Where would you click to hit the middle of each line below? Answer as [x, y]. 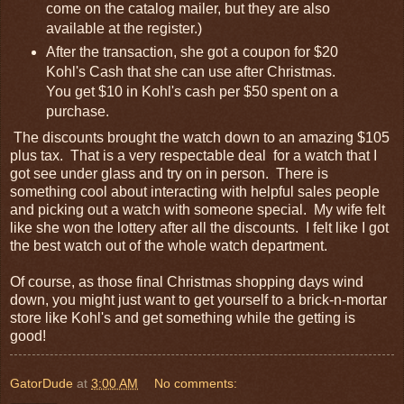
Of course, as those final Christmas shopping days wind [187, 282]
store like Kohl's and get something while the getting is [183, 318]
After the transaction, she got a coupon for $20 [192, 52]
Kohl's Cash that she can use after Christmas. [192, 72]
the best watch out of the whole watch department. [169, 246]
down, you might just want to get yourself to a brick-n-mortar [198, 300]
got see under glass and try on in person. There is [169, 174]
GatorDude [41, 384]
